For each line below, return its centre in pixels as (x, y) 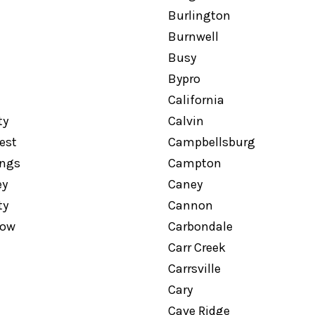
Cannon (190, 205)
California (196, 100)
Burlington (199, 15)
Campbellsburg (211, 142)
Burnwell (193, 37)
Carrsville (194, 269)
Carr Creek (197, 247)
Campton (194, 163)
